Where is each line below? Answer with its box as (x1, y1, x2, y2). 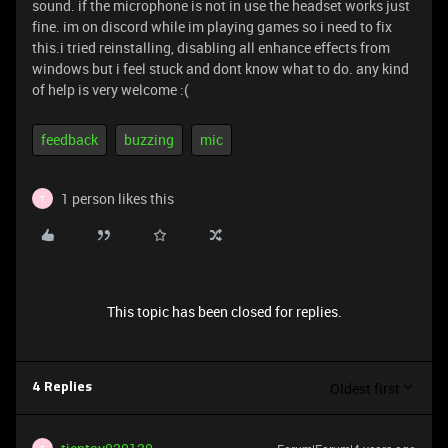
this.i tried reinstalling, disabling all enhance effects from (32, 38, 390, 57)
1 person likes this (61, 189, 174, 208)
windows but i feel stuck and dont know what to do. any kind (32, 59, 409, 78)
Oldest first (330, 378, 400, 398)
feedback (41, 130, 98, 149)
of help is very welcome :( (32, 80, 189, 99)
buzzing (124, 130, 174, 149)
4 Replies (32, 381, 92, 394)
